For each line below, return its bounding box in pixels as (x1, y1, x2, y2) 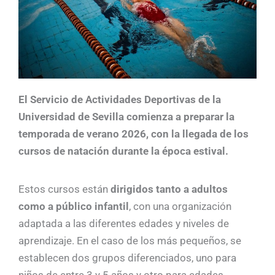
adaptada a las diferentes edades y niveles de (18, 217, 229, 230)
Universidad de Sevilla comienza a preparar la (18, 110, 234, 123)
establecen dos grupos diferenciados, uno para (18, 252, 236, 265)
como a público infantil (18, 200, 129, 213)
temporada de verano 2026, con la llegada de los (18, 128, 249, 141)
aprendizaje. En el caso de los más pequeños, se (18, 234, 241, 247)
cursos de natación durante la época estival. (18, 145, 231, 158)
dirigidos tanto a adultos (110, 183, 228, 196)
